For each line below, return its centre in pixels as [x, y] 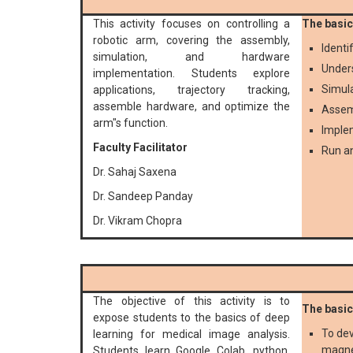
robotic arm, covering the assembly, [191, 41]
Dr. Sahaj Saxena [135, 172]
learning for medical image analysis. [191, 334]
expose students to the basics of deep [191, 318]
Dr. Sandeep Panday [143, 197]
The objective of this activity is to [191, 301]
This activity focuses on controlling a [191, 24]
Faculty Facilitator [140, 148]
